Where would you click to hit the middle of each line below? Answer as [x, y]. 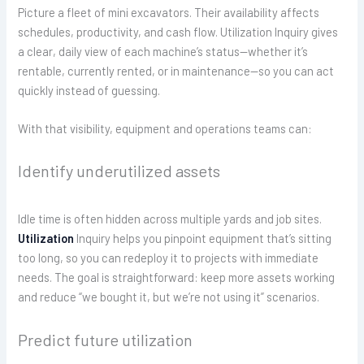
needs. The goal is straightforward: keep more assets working [177, 277]
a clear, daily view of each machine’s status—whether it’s [163, 51]
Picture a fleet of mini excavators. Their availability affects [169, 12]
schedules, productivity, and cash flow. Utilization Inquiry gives [178, 31]
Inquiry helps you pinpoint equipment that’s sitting [204, 238]
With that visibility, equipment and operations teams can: [165, 128]
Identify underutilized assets [119, 171]
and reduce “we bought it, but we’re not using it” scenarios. [169, 297]
